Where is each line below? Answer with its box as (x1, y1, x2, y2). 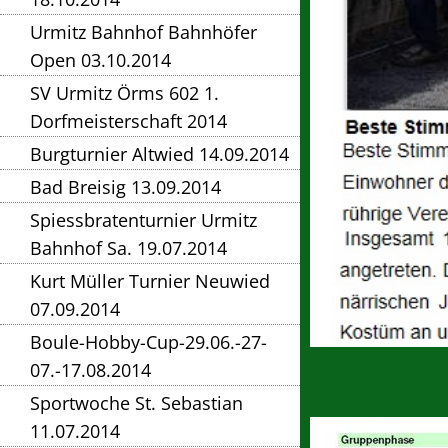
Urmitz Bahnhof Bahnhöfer (30, 20, 257, 45)
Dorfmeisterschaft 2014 (30, 109, 227, 134)
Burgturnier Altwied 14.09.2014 (30, 142, 289, 167)
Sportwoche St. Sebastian (30, 391, 243, 416)
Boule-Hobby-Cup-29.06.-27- (30, 330, 267, 355)
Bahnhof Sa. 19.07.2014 (30, 236, 227, 261)
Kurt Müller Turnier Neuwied (30, 269, 270, 294)
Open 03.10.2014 (30, 48, 171, 73)
